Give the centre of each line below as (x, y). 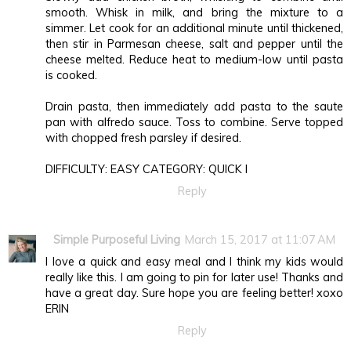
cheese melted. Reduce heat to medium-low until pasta (194, 60)
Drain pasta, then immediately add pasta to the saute (194, 107)
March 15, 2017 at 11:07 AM (260, 240)
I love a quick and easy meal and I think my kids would (194, 262)
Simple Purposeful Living (117, 240)
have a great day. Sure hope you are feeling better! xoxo (194, 293)
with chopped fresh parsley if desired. (143, 138)
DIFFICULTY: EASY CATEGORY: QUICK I (147, 170)
